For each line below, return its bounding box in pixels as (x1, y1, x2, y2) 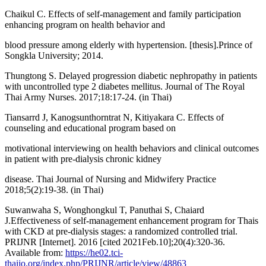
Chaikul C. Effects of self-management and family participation (5, 8, 241, 19)
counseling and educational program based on (5, 122, 176, 133)
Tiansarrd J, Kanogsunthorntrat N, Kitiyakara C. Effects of (5, 112, 224, 122)
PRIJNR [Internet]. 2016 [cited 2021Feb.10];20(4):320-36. (5, 236, 225, 247)
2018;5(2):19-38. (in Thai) (5, 184, 103, 195)
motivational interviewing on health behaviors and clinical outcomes (5, 142, 259, 153)
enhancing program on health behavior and (5, 19, 165, 30)
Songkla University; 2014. (5, 50, 103, 61)
